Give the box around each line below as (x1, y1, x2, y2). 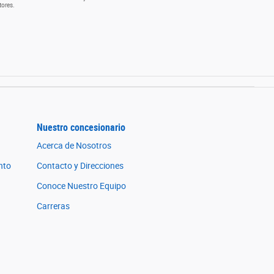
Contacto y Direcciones (37, 161, 124, 171)
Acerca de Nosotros (37, 141, 111, 151)
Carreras (37, 201, 70, 212)
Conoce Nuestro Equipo (37, 181, 126, 191)
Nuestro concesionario (37, 122, 125, 134)
